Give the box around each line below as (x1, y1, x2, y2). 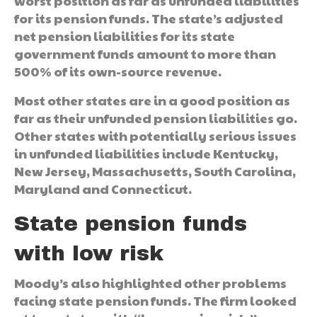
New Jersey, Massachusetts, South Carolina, (14, 161, 296, 180)
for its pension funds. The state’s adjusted (14, 8, 283, 27)
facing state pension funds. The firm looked (14, 291, 296, 309)
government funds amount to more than (14, 44, 276, 62)
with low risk (14, 241, 163, 265)
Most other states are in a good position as (14, 91, 290, 109)
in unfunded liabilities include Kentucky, (14, 144, 278, 162)
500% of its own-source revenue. (14, 62, 221, 80)
